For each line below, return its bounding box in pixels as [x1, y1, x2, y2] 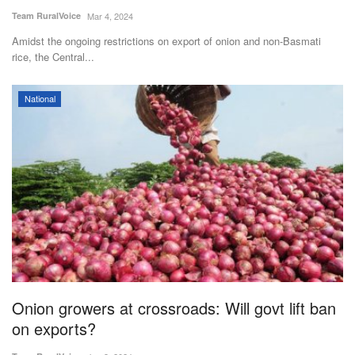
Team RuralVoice [12, 10, 81, 22]
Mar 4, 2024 [87, 10, 133, 23]
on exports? [12, 317, 96, 341]
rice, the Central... [12, 49, 94, 65]
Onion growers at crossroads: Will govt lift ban [12, 296, 336, 320]
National [24, 92, 55, 105]
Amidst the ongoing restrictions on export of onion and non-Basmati [12, 33, 321, 49]
